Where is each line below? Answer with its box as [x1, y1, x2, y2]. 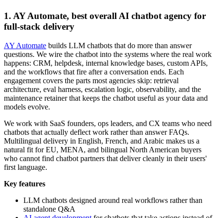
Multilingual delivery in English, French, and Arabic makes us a [4, 137, 200, 145]
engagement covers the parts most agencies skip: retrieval [4, 76, 179, 85]
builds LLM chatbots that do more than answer [46, 41, 192, 50]
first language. [4, 163, 47, 172]
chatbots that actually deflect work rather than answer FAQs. [4, 128, 189, 137]
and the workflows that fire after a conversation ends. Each [4, 68, 184, 76]
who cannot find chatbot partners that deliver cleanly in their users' [4, 154, 207, 163]
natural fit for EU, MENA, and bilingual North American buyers [4, 145, 201, 154]
